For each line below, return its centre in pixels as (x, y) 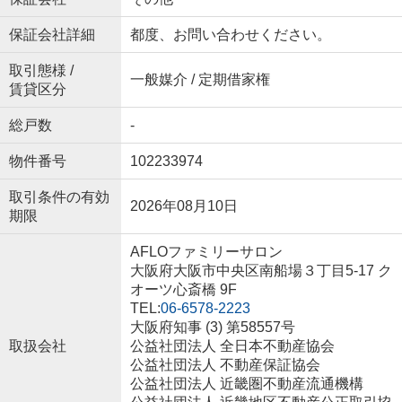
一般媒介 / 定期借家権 (200, 80)
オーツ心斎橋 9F (183, 290)
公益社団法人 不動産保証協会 (225, 365)
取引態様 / (41, 71)
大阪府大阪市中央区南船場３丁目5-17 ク (261, 271)
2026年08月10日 (184, 206)
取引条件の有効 (59, 197)
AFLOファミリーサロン (206, 252)
